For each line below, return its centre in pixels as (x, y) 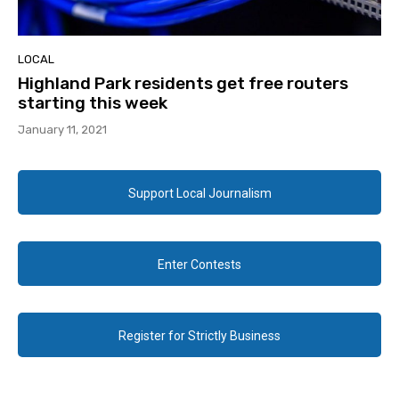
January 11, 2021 (62, 130)
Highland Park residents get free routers (183, 84)
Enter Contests (199, 265)
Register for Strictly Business (199, 336)
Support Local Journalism (199, 194)
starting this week (93, 103)
